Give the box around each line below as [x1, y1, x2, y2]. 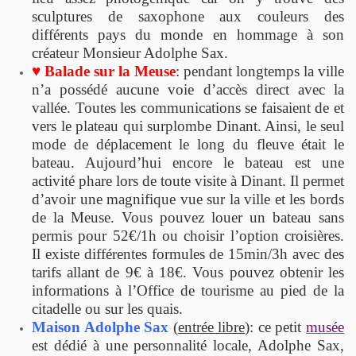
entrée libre [177, 319, 246, 336]
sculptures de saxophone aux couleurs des [32, 8, 344, 25]
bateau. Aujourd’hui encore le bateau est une [32, 154, 344, 172]
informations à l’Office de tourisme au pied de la [32, 282, 344, 300]
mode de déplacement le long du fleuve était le [32, 136, 344, 153]
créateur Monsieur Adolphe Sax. [32, 44, 228, 62]
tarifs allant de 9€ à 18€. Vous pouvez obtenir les [32, 264, 344, 281]
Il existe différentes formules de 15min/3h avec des [32, 246, 344, 263]
